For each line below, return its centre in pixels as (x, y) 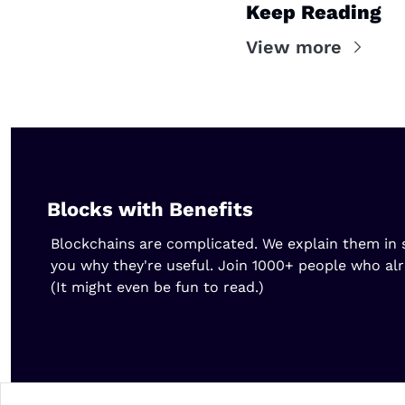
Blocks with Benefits (150, 209)
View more (294, 47)
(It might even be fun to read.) (157, 287)
